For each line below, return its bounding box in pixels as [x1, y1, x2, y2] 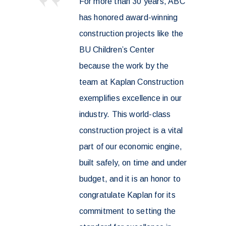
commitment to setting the [79, 206, 176, 215]
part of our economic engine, [79, 142, 183, 151]
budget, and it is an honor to [79, 174, 181, 183]
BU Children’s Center [79, 45, 155, 54]
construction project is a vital [79, 126, 183, 135]
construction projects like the [79, 29, 184, 38]
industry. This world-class [79, 109, 171, 119]
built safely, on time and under [79, 158, 187, 167]
